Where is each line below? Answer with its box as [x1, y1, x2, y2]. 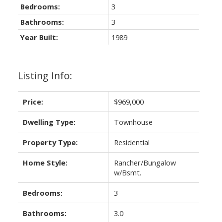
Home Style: [22, 157, 67, 167]
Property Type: [22, 137, 78, 147]
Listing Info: [17, 68, 72, 82]
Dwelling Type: [22, 116, 75, 127]
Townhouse [113, 116, 153, 127]
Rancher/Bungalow [113, 157, 176, 167]
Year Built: [20, 32, 58, 42]
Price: [22, 96, 43, 107]
